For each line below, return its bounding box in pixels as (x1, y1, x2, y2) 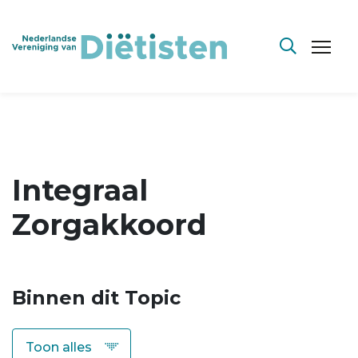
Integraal (12, 172, 148, 208)
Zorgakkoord (12, 206, 207, 242)
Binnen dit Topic (12, 285, 181, 309)
